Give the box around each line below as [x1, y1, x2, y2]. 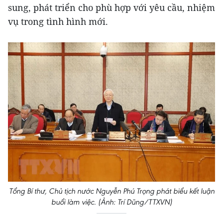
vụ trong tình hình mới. [8, 15, 108, 28]
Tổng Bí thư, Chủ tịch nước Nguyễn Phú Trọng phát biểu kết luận [8, 186, 215, 196]
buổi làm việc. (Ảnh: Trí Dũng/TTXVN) [51, 197, 172, 207]
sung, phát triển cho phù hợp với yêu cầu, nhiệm [8, 1, 215, 14]
